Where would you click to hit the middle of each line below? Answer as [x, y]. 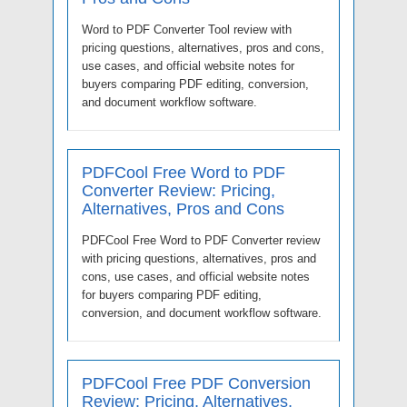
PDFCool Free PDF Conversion [196, 383]
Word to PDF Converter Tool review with [187, 29]
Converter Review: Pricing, [179, 190]
